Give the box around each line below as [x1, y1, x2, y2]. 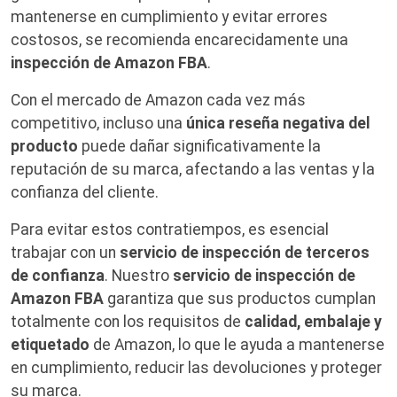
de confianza [11, 267, 105, 285]
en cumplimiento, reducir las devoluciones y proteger [11, 359, 382, 378]
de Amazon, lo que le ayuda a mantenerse [90, 336, 385, 354]
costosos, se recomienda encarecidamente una [11, 31, 348, 50]
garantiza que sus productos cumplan [104, 290, 376, 308]
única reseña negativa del [186, 114, 370, 133]
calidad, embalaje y [245, 313, 382, 331]
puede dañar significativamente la [78, 137, 321, 156]
